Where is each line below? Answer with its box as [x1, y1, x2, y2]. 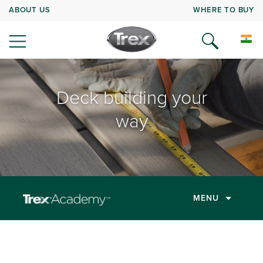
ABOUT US [9, 4, 50, 15]
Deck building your [56, 83, 207, 110]
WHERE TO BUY [193, 4, 254, 15]
